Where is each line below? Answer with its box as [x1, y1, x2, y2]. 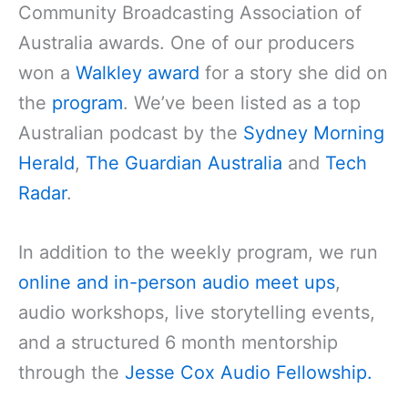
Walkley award [76, 61, 199, 84]
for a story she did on [199, 61, 388, 84]
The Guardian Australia [86, 151, 282, 174]
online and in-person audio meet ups [18, 270, 335, 293]
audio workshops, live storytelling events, [18, 301, 375, 323]
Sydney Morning [243, 121, 384, 144]
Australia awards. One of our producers [18, 31, 354, 54]
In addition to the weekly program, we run [18, 240, 378, 263]
